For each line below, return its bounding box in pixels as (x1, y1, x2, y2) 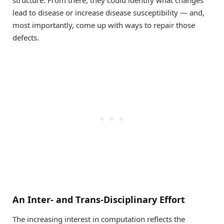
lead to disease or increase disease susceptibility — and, (12, 7, 204, 18)
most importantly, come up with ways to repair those (12, 20, 195, 30)
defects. (12, 32, 39, 43)
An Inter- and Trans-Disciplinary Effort (12, 193, 185, 205)
